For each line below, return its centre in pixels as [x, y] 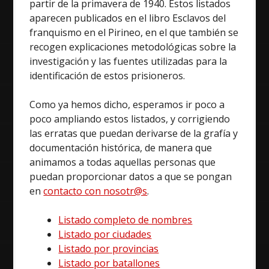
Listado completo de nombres [125, 219]
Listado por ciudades [105, 234]
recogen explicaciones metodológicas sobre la [133, 47]
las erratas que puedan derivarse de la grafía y [134, 133]
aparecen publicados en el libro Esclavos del [128, 18]
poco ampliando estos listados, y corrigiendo [130, 119]
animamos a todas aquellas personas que [123, 162]
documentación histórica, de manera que [121, 147]
